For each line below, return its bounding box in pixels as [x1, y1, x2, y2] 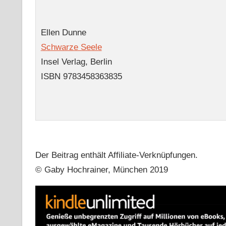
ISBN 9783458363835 [40, 71, 122, 81]
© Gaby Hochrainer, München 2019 [35, 165, 168, 175]
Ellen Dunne [40, 27, 86, 37]
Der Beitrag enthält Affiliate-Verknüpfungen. [35, 150, 198, 160]
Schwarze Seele [40, 42, 102, 52]
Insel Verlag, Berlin [40, 56, 112, 67]
